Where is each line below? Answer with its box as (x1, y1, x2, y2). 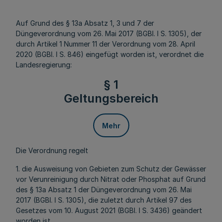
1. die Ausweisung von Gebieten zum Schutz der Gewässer (16, 165, 206, 173)
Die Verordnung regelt (16, 146, 88, 155)
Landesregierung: (16, 60, 72, 69)
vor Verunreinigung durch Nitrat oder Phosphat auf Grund (16, 175, 206, 183)
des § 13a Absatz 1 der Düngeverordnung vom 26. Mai (16, 185, 192, 194)
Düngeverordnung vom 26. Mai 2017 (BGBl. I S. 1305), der (16, 29, 202, 38)
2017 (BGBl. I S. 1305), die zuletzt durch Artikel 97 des (16, 196, 192, 204)
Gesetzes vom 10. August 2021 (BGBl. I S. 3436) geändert (16, 206, 202, 215)
